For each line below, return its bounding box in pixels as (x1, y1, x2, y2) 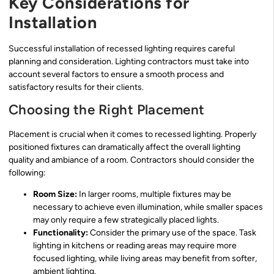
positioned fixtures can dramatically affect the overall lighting (9, 142, 240, 153)
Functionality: (33, 228, 88, 239)
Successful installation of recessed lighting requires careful (9, 43, 235, 54)
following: (9, 168, 46, 179)
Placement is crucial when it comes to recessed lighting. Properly (9, 129, 256, 140)
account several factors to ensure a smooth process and (9, 68, 224, 80)
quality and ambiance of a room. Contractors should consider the (9, 155, 254, 166)
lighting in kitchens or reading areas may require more (33, 240, 237, 251)
